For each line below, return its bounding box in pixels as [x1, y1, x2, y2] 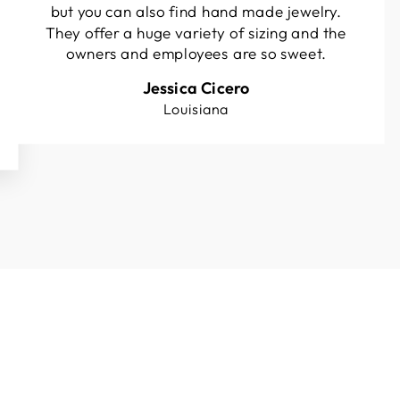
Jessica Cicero [142, 77, 250, 98]
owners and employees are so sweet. [66, 43, 326, 63]
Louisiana [163, 99, 229, 118]
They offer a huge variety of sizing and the [45, 22, 347, 43]
